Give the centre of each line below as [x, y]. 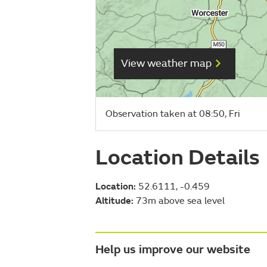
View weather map [166, 64]
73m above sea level [179, 201]
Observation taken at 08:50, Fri [173, 114]
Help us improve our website [173, 249]
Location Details [178, 157]
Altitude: [114, 201]
